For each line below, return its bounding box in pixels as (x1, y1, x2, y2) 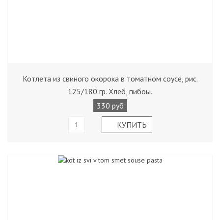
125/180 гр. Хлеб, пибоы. (68, 86, 152, 96)
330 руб (96, 101, 124, 110)
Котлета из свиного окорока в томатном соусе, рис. (22, 74, 198, 83)
